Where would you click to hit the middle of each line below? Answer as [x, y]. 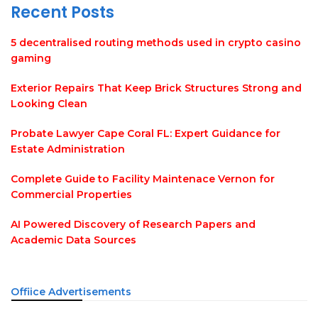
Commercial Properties [71, 194]
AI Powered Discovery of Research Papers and [133, 224]
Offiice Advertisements [71, 292]
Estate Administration [68, 149]
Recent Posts [62, 12]
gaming [31, 58]
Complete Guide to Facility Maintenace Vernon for [143, 179]
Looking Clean [49, 104]
